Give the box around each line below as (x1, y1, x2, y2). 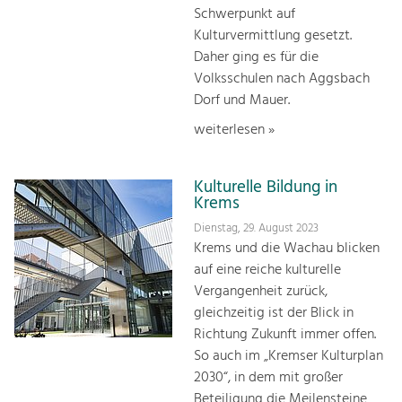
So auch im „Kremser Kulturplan (194, 345, 383, 369)
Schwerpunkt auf (194, 2, 295, 26)
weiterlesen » (194, 118, 275, 142)
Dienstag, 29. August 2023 (194, 219, 319, 239)
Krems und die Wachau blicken (194, 237, 380, 261)
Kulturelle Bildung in (194, 173, 337, 201)
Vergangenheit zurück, (194, 280, 328, 304)
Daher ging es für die (194, 45, 319, 69)
